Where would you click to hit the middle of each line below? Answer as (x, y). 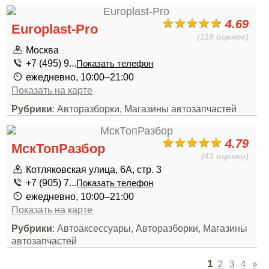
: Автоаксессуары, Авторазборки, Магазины (150, 228)
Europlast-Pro (55, 29)
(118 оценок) (223, 37)
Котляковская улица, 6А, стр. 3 (94, 169)
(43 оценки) (225, 156)
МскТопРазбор (59, 149)
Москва (43, 50)
